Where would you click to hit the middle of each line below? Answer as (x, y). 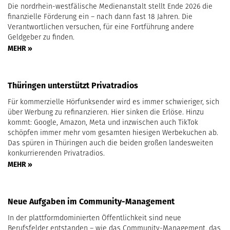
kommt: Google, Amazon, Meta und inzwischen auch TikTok (103, 122)
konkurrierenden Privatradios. (56, 153)
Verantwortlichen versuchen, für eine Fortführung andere (101, 27)
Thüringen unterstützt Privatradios (73, 85)
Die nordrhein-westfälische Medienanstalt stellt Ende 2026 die (110, 6)
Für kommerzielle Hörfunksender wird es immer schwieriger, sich (113, 102)
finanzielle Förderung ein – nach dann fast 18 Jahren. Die (100, 16)
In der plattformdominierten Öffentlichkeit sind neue (94, 218)
